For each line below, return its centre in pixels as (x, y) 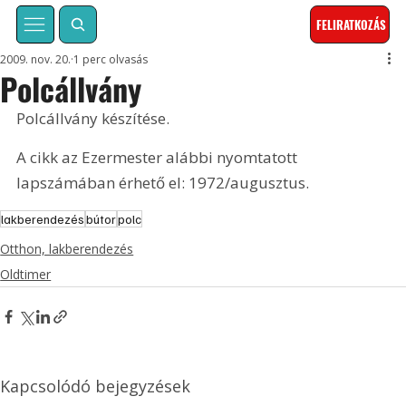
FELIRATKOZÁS (352, 25)
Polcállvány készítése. (95, 119)
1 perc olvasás (111, 60)
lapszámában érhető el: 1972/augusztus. (163, 183)
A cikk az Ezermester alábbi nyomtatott (159, 158)
